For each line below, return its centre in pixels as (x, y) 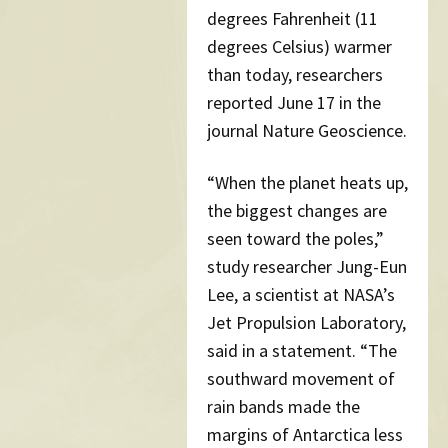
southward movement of (301, 379)
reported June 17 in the (294, 103)
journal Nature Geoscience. (307, 131)
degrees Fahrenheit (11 (292, 19)
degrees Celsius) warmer (299, 47)
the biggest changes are (297, 211)
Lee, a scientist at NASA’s (301, 295)
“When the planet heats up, (307, 183)
